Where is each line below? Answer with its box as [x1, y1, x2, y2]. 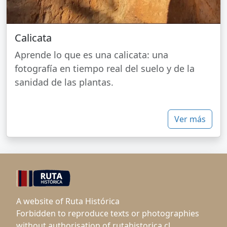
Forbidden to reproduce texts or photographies [16, 208, 199, 219]
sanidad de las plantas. [15, 76, 113, 89]
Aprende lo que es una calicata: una [15, 49, 168, 61]
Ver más [174, 113, 206, 125]
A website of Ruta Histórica [16, 196, 120, 207]
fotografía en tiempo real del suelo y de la [15, 62, 195, 75]
